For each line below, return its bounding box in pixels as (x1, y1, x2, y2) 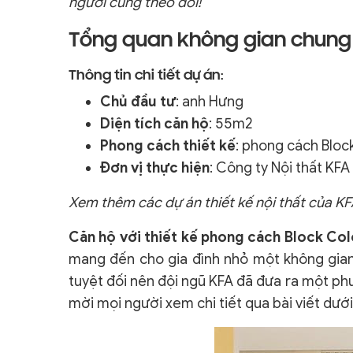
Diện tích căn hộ (100, 115, 209, 132)
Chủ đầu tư (100, 93, 176, 110)
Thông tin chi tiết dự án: (69, 69, 224, 84)
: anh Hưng (176, 93, 243, 110)
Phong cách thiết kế (100, 137, 236, 154)
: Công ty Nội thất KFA (210, 159, 350, 176)
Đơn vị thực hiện (100, 159, 210, 176)
